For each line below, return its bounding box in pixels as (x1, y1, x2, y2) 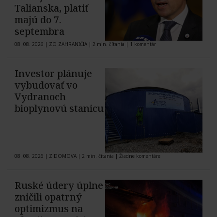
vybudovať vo (15, 78, 77, 92)
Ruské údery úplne (15, 179, 103, 192)
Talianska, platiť (15, 1, 88, 15)
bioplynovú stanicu (15, 102, 104, 115)
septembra (15, 25, 64, 38)
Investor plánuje (15, 67, 92, 80)
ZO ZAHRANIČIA (49, 41, 87, 48)
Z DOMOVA (49, 153, 77, 160)
